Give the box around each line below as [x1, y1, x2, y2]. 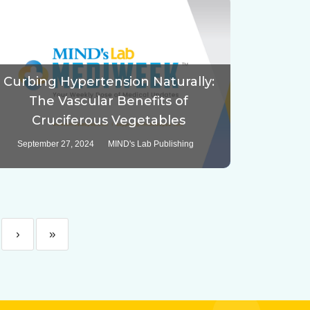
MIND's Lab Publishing [107, 139, 194, 149]
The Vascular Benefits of [29, 93, 189, 109]
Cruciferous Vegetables [32, 113, 186, 129]
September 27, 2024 [17, 139, 94, 149]
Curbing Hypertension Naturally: [3, 74, 215, 90]
